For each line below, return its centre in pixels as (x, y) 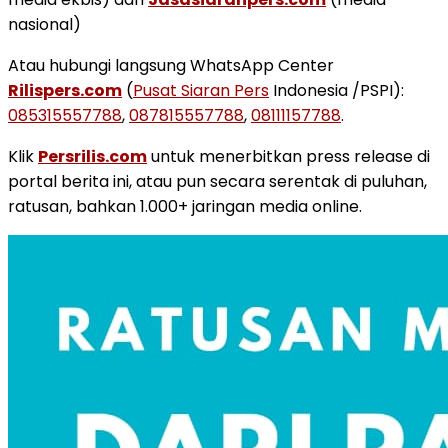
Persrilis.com (92, 157)
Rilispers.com (65, 91)
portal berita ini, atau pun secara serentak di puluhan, (217, 182)
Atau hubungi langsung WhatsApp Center (171, 66)
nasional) (44, 25)
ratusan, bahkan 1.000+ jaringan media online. (185, 207)
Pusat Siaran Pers (201, 91)
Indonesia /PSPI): (336, 91)
